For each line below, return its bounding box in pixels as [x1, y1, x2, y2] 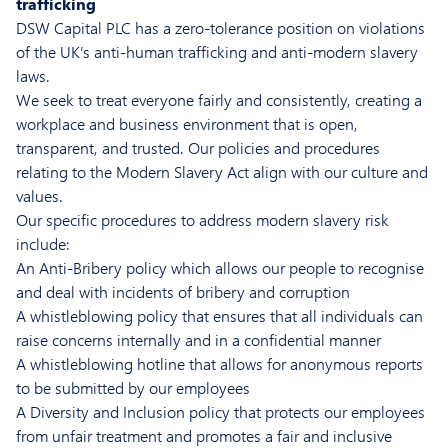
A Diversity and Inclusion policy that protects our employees [16, 401, 425, 423]
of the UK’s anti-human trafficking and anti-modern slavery [16, 41, 418, 63]
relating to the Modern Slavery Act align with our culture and [16, 161, 428, 183]
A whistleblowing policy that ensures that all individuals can [16, 305, 423, 327]
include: [16, 233, 70, 255]
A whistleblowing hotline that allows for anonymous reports [16, 353, 423, 375]
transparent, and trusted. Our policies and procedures [16, 137, 380, 159]
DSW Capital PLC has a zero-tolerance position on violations [16, 17, 425, 39]
